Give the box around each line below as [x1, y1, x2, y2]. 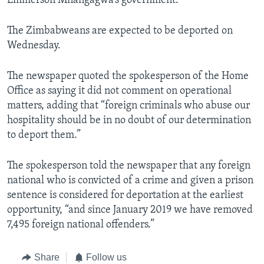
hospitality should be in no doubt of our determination [7, 115, 251, 127]
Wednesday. [7, 40, 61, 52]
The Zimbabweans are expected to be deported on [7, 25, 233, 37]
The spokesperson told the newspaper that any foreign [7, 160, 250, 172]
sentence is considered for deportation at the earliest [7, 190, 243, 202]
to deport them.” [7, 130, 81, 141]
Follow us [86, 252, 127, 263]
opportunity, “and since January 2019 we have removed [7, 204, 253, 216]
